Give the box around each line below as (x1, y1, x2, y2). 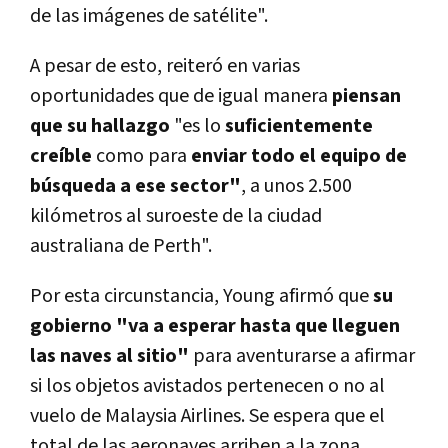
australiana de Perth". (30, 233, 212, 260)
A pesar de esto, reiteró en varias (30, 53, 300, 80)
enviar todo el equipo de (187, 143, 407, 170)
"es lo (174, 113, 221, 140)
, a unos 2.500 (241, 173, 352, 200)
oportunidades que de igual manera (30, 83, 332, 110)
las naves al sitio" (30, 343, 193, 370)
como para (92, 143, 187, 170)
